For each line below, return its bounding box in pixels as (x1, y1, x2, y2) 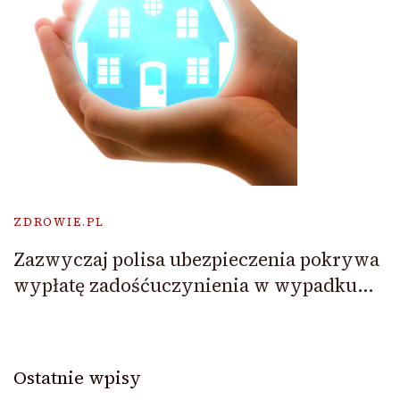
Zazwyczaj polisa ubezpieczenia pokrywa (13, 246, 379, 272)
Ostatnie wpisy (13, 364, 141, 390)
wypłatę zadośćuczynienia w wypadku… (13, 271, 374, 298)
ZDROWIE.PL (13, 213, 105, 229)
